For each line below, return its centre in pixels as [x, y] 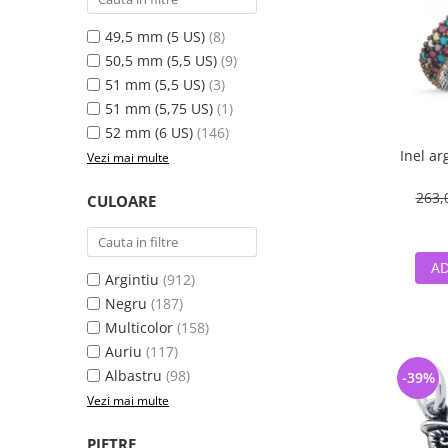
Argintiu [132, 279]
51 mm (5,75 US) [159, 108]
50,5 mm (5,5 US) [161, 60]
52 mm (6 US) [149, 132]
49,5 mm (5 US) [155, 36]
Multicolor [139, 327]
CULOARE [121, 201]
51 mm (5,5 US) [155, 84]
